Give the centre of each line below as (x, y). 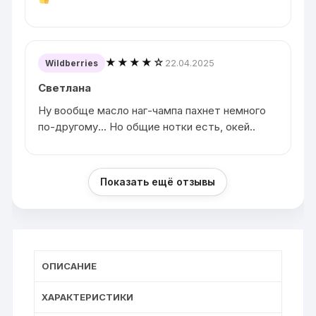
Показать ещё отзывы (158, 181)
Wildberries (72, 63)
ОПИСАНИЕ (69, 266)
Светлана (65, 87)
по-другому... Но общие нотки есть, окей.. (147, 126)
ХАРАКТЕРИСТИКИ (88, 297)
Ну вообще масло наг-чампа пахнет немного (152, 110)
